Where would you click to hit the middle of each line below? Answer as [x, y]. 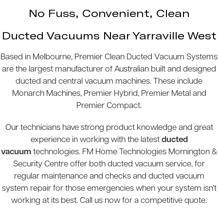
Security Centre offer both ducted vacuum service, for [109, 164]
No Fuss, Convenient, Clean [109, 13]
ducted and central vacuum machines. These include [109, 82]
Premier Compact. [109, 106]
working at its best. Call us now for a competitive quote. [109, 201]
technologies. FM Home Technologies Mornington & [124, 152]
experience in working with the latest [96, 140]
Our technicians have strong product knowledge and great [109, 128]
